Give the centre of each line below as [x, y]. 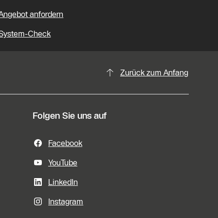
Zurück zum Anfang [154, 72]
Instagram [66, 201]
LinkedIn [63, 182]
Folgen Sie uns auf [70, 116]
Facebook [65, 143]
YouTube [63, 162]
